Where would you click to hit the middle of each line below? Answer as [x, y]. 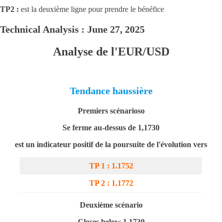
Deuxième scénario [111, 205]
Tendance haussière [111, 91]
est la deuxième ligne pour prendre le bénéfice [92, 9]
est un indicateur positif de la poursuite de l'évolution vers [111, 144]
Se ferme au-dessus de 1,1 [105, 128]
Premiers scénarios [109, 111]
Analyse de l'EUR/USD [111, 52]
